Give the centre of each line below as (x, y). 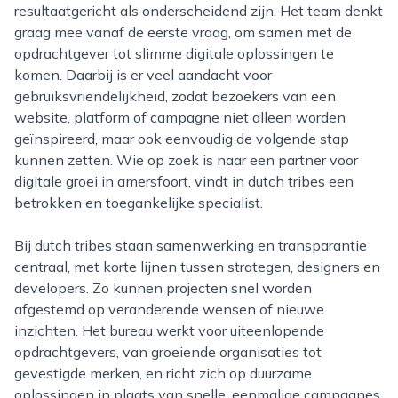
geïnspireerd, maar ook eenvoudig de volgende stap (182, 139)
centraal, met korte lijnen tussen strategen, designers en (197, 267)
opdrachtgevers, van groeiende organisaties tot (168, 352)
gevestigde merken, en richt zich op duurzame (163, 373)
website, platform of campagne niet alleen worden (180, 117)
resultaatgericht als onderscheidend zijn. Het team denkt (199, 11)
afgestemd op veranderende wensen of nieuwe (169, 309)
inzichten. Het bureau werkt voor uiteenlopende (169, 330)
